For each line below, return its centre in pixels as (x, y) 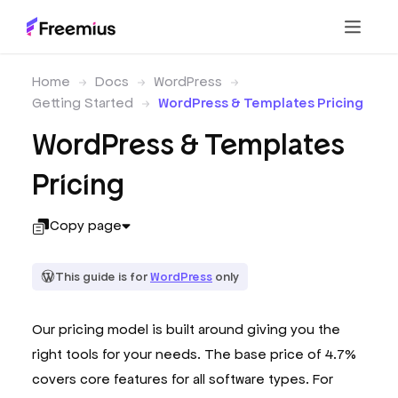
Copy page (86, 225)
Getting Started (83, 103)
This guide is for (103, 276)
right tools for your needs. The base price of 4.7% (194, 354)
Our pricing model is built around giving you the (186, 329)
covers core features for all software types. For (183, 378)
